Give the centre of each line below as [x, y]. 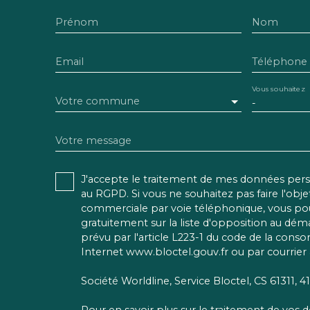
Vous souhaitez [278, 89]
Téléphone [279, 61]
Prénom [77, 22]
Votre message [93, 140]
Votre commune [98, 101]
